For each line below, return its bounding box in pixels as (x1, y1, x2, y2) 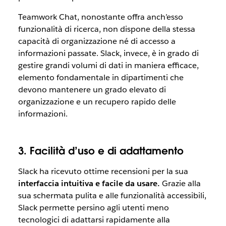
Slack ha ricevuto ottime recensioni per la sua (18, 166, 188, 177)
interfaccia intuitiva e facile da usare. (18, 178, 160, 189)
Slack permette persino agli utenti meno (18, 202, 169, 213)
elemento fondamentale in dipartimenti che (18, 72, 184, 83)
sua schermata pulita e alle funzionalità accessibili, (18, 190, 206, 201)
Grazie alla (159, 178, 201, 189)
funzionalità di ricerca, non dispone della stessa (18, 24, 195, 35)
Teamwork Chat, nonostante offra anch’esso (18, 12, 183, 23)
